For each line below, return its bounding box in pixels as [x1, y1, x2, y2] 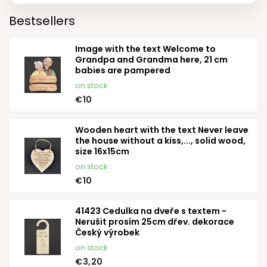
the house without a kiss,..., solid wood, [75, 135, 246, 147]
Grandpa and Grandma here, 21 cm [75, 54, 228, 66]
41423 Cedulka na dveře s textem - [75, 205, 226, 218]
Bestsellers [9, 12, 75, 29]
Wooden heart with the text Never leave [75, 124, 249, 136]
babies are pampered [75, 64, 170, 77]
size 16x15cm [75, 145, 129, 158]
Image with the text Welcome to [75, 43, 216, 55]
